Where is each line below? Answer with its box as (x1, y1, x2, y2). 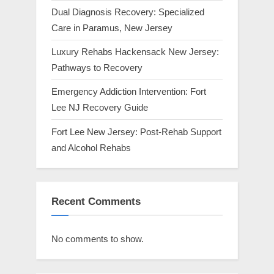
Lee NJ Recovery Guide (51, 102, 148, 113)
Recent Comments (51, 196, 141, 208)
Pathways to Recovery (51, 62, 143, 73)
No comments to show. (51, 233, 144, 244)
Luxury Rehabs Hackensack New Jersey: (51, 46, 219, 57)
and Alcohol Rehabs (51, 142, 131, 153)
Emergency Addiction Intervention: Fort (51, 86, 206, 97)
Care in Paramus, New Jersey (51, 23, 172, 34)
